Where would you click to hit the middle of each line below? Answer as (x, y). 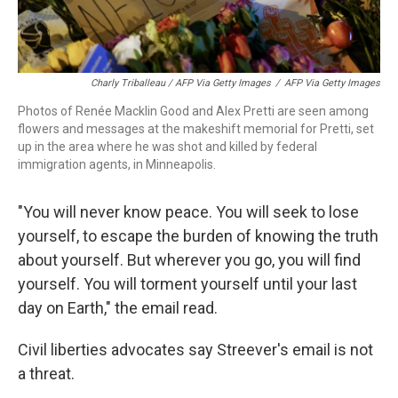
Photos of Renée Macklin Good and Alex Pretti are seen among (193, 111)
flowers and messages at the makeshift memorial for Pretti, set (196, 128)
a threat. (46, 373)
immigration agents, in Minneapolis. (117, 164)
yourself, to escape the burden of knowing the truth (198, 235)
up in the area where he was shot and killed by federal (167, 146)
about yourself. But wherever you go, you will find (189, 259)
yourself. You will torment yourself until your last (187, 283)
